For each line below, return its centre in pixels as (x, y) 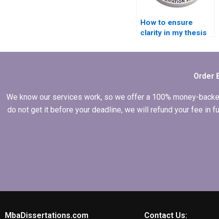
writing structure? (171, 43)
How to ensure (166, 22)
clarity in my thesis (173, 33)
